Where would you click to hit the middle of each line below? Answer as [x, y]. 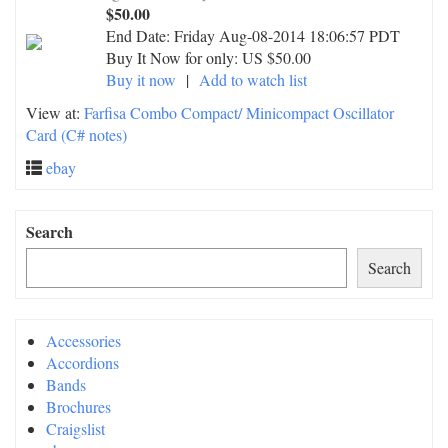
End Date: [140, 35]
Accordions [82, 362]
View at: [55, 112]
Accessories [83, 340]
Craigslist [75, 428]
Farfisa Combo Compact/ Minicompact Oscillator [239, 112]
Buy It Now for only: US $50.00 [208, 57]
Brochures [78, 406]
